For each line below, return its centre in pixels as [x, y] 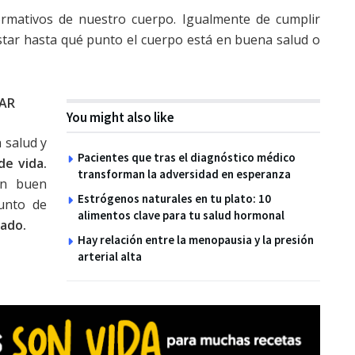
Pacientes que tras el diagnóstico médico [187, 157]
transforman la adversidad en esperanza [184, 174]
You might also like [120, 117]
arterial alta [110, 256]
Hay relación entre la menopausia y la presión [196, 240]
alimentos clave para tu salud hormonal [181, 215]
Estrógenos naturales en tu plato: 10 [174, 198]
